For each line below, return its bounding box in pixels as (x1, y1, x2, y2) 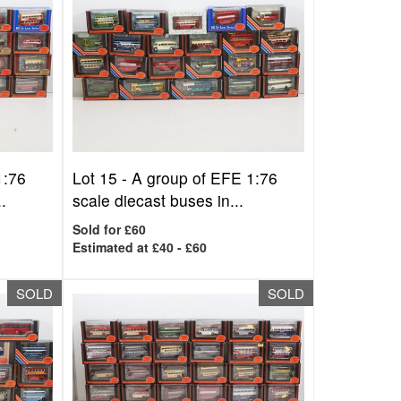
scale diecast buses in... (73, 189, 244, 211)
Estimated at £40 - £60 (73, 238, 208, 256)
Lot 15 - (73, 166, 132, 189)
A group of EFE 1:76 (132, 166, 278, 189)
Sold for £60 (73, 220, 147, 238)
